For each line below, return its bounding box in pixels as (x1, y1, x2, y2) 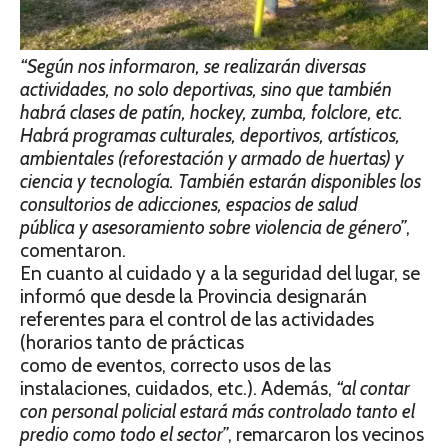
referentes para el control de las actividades (20, 307, 374, 331)
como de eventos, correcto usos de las (20, 353, 331, 377)
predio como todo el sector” (20, 422, 228, 446)
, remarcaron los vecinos (228, 422, 424, 446)
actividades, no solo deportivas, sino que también (20, 77, 392, 101)
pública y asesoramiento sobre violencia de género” (20, 215, 406, 239)
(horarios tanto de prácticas (20, 330, 244, 354)
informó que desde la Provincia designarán (20, 284, 367, 308)
